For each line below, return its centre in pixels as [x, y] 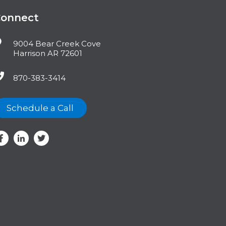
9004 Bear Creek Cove [57, 44]
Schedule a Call [40, 108]
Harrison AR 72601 [48, 53]
